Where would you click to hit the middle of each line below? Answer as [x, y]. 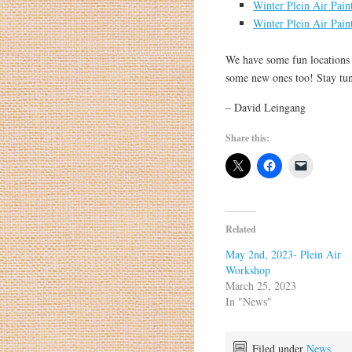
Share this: [247, 138]
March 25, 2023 [260, 286]
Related [240, 229]
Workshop [247, 270]
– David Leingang [265, 108]
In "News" [248, 302]
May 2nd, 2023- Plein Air [283, 255]
